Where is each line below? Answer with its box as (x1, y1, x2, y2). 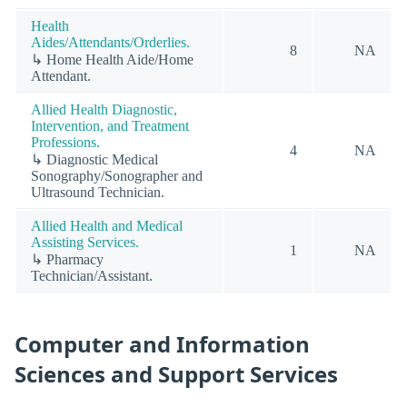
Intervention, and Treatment (31, 117, 189, 134)
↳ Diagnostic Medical (31, 151, 158, 167)
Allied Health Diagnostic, (31, 101, 177, 117)
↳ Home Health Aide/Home (31, 51, 194, 67)
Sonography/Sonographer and (31, 167, 203, 184)
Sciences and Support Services (15, 359, 338, 390)
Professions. (31, 134, 100, 150)
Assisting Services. (31, 233, 139, 250)
